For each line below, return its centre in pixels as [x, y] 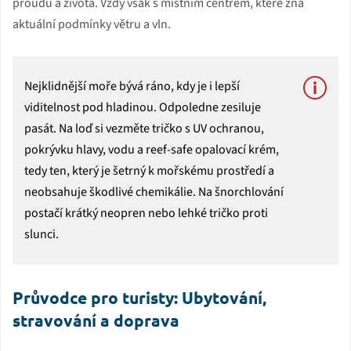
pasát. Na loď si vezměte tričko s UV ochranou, [144, 128]
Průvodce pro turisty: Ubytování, [139, 297]
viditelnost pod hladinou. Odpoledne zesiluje [143, 107]
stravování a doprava [96, 320]
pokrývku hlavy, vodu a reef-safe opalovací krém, [152, 149]
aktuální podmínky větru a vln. [92, 24]
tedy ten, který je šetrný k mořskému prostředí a [149, 170]
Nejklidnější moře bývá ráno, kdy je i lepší [132, 86]
